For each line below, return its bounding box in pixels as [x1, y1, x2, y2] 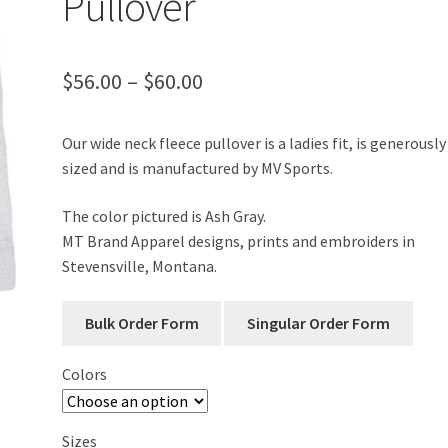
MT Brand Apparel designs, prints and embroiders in [62, 230, 416, 251]
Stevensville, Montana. [62, 255, 218, 276]
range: [202, 101, 263, 130]
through [202, 173, 282, 202]
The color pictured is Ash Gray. [62, 205, 267, 226]
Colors [62, 364, 108, 384]
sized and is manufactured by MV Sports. [62, 157, 334, 178]
